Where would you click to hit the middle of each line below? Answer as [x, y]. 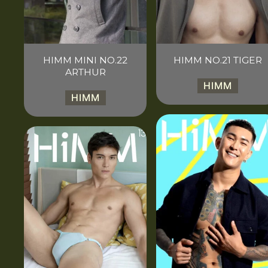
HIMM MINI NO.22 [86, 60]
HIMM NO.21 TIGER [217, 60]
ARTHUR [85, 72]
